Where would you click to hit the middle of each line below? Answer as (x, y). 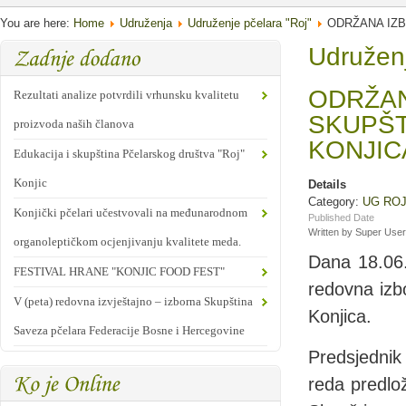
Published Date (341, 217)
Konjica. (340, 316)
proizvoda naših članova (74, 124)
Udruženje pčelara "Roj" (250, 23)
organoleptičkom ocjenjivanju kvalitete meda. (127, 242)
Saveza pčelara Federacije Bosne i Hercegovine (129, 330)
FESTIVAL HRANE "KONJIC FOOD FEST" (119, 271)
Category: (335, 202)
